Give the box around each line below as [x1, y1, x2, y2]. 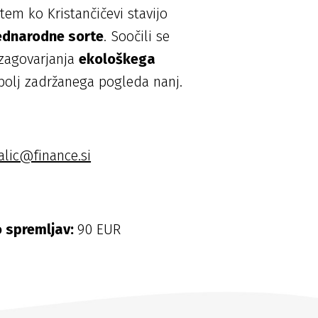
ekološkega [79, 50, 156, 68]
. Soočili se [104, 28, 170, 45]
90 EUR [77, 221, 126, 238]
